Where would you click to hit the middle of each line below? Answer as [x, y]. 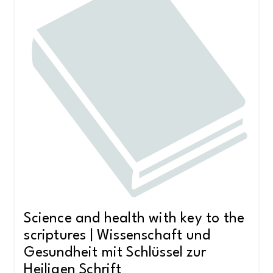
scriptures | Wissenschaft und [117, 236]
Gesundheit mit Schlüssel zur [115, 253]
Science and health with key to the [134, 219]
